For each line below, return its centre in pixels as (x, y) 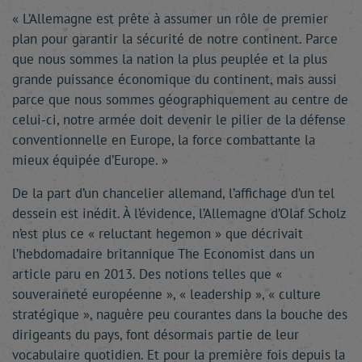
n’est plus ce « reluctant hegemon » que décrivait (158, 234)
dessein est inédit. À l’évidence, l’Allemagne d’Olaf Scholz (179, 213)
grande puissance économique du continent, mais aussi (175, 79)
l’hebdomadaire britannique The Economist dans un (163, 254)
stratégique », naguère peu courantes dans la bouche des (180, 314)
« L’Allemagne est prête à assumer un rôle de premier (170, 19)
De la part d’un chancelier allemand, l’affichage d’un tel (173, 193)
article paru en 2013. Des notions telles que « (147, 274)
